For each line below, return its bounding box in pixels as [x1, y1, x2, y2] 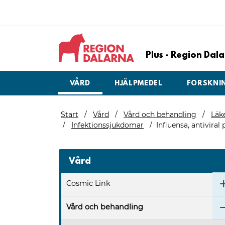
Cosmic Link [66, 179, 110, 188]
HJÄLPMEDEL [115, 79, 163, 88]
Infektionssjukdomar [71, 120, 144, 130]
